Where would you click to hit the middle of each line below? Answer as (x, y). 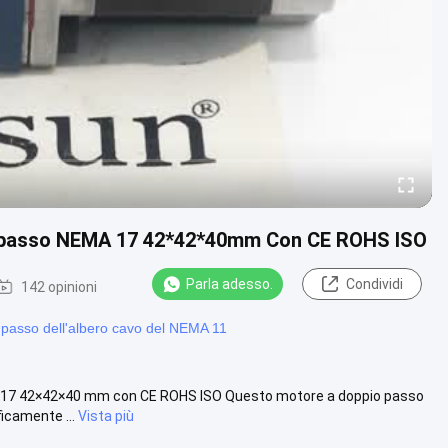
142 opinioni (59, 286)
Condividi (374, 284)
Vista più (106, 415)
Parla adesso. (229, 284)
